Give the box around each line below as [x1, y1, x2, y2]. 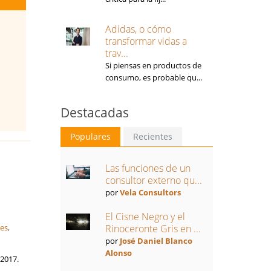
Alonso [105, 247, 132, 258]
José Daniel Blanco [119, 235, 192, 246]
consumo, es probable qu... [105, 72, 202, 83]
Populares [70, 131, 111, 142]
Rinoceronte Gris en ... [105, 222, 201, 235]
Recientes [132, 131, 172, 142]
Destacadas [60, 104, 129, 121]
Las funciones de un [105, 162, 191, 175]
